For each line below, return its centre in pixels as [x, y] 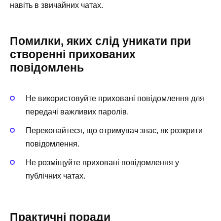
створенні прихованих [73, 54]
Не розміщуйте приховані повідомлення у [102, 163]
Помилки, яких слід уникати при [100, 41]
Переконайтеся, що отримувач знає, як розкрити [114, 131]
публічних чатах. [55, 176]
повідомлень [47, 67]
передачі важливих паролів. [77, 111]
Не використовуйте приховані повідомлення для [115, 98]
